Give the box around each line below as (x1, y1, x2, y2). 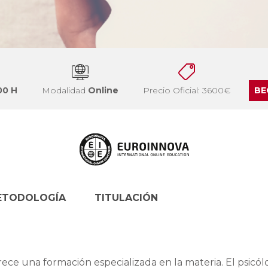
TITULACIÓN (95, 191, 158, 203)
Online (88, 85, 118, 96)
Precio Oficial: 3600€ (143, 85, 230, 96)
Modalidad (42, 85, 88, 96)
